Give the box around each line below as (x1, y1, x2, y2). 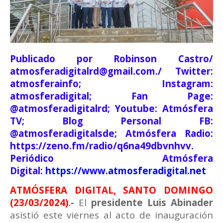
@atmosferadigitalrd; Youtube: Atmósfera (10, 102, 213, 114)
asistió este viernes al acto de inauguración (10, 208, 213, 221)
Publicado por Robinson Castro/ (10, 52, 213, 65)
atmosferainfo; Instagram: (10, 77, 213, 90)
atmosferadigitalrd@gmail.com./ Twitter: (10, 64, 213, 77)
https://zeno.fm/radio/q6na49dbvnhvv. (10, 139, 194, 152)
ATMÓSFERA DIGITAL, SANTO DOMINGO (10, 183, 213, 196)
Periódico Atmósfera (10, 151, 213, 164)
